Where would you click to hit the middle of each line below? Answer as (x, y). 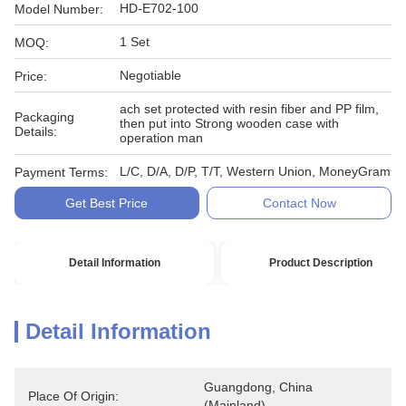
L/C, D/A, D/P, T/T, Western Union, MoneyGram (255, 171)
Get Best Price (107, 203)
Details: (36, 131)
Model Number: (59, 9)
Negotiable (150, 75)
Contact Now (299, 203)
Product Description (321, 263)
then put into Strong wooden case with (229, 123)
